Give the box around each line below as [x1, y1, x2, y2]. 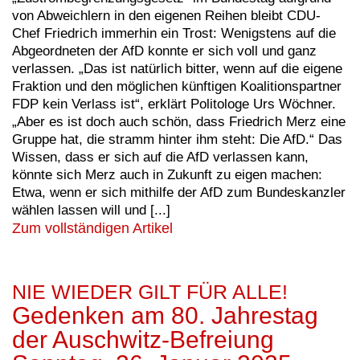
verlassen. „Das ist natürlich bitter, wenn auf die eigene [12, 61, 342, 77]
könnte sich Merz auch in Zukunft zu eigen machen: [12, 167, 322, 183]
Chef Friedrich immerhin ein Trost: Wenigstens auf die [12, 26, 336, 42]
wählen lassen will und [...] [12, 202, 170, 219]
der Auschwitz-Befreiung [12, 326, 274, 354]
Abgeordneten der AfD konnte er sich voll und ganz [12, 43, 317, 59]
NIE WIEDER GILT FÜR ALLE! [12, 280, 288, 304]
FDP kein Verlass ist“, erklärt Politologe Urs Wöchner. [12, 96, 336, 112]
